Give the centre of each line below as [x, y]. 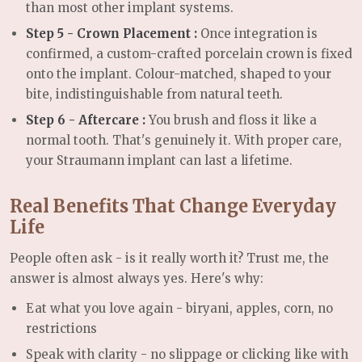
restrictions [61, 328]
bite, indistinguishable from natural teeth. [154, 95]
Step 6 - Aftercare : [87, 120]
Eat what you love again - [106, 308]
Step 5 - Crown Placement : [113, 34]
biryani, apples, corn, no [259, 308]
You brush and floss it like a [233, 120]
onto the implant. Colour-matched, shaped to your [179, 74]
